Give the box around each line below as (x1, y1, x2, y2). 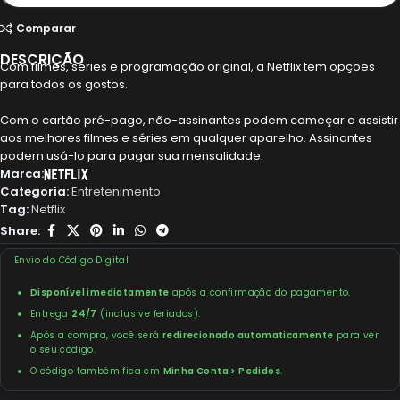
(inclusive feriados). (96, 307, 201, 321)
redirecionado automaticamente (162, 329, 334, 343)
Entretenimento (71, 183, 161, 201)
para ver (333, 329, 379, 343)
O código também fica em (30, 364, 163, 379)
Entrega (30, 307, 72, 321)
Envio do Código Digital (14, 254, 129, 268)
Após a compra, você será (30, 329, 162, 343)
